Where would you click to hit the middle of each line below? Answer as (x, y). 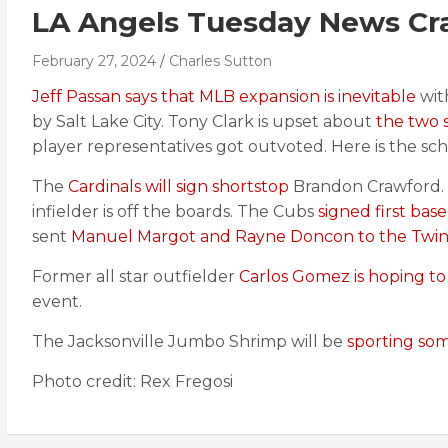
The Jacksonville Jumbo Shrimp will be (189, 341)
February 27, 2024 (94, 61)
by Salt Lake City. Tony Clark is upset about (204, 121)
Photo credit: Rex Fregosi (132, 381)
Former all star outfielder (135, 276)
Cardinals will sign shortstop (178, 186)
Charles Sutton (220, 61)
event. (57, 301)
